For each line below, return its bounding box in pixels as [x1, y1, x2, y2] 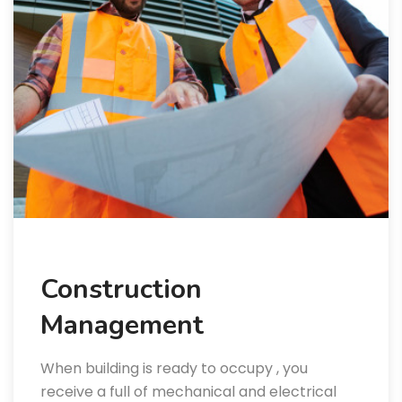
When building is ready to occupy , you [40, 358, 308, 380]
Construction [40, 271, 202, 309]
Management [40, 307, 204, 345]
